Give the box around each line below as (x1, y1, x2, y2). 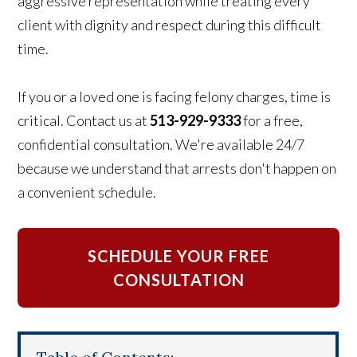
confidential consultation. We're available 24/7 (18, 135, 305, 154)
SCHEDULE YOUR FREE (88, 246, 269, 266)
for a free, (241, 112, 304, 130)
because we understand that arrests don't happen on (18, 159, 337, 178)
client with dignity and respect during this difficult (18, 16, 322, 34)
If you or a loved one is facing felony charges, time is (18, 88, 331, 106)
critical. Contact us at (18, 112, 151, 130)
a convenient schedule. (18, 183, 157, 202)
